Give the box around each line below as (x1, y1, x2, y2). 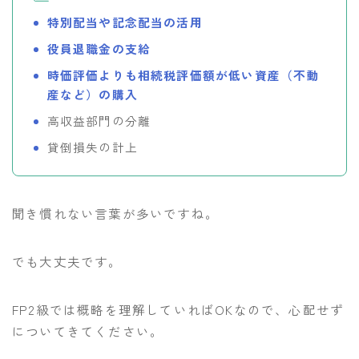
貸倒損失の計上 (46, 139, 138, 156)
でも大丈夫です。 (12, 252, 123, 270)
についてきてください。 (12, 321, 164, 340)
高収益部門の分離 (46, 112, 151, 130)
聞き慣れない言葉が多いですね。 (12, 204, 219, 222)
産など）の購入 (46, 86, 138, 103)
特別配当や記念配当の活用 (46, 14, 203, 31)
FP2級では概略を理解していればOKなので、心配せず (12, 300, 345, 318)
